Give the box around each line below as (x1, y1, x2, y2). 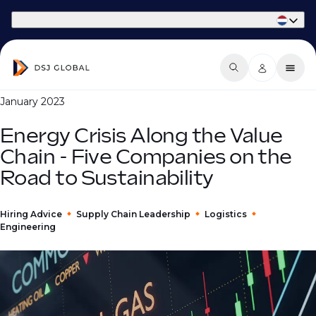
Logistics (205, 209, 247, 219)
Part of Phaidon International (11, 14, 131, 25)
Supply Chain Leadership (76, 209, 190, 219)
